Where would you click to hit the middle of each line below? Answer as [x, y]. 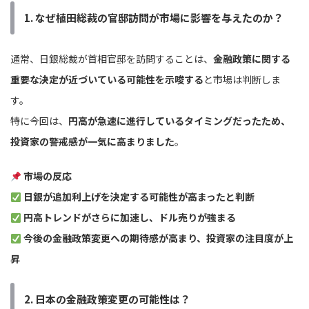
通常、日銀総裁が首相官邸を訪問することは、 [112, 59]
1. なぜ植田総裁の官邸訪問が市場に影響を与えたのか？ [154, 18]
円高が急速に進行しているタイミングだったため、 [179, 121]
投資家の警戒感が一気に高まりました [92, 142]
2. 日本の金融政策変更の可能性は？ [107, 299]
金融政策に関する [252, 59]
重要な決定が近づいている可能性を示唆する [107, 80]
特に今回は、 [39, 121]
